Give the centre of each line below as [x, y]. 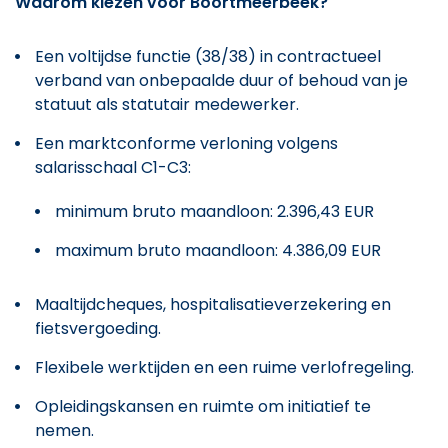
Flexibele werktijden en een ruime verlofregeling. [224, 367]
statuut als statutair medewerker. [167, 104]
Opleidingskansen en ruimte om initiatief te [203, 406]
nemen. [64, 430]
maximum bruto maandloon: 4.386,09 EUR [218, 250]
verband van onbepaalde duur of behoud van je [221, 80]
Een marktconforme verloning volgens [186, 143]
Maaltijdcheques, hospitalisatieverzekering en [213, 304]
